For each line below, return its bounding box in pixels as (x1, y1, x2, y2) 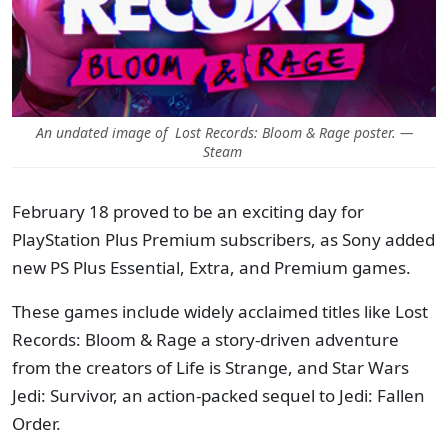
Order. (12, 412, 61, 435)
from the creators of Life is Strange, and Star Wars (12, 356, 409, 379)
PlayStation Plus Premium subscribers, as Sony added (12, 228, 435, 251)
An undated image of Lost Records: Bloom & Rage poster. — (35, 123, 413, 142)
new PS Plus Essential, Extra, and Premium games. (12, 256, 415, 279)
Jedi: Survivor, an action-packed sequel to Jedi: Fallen (12, 384, 425, 407)
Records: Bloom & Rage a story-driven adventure (12, 328, 399, 351)
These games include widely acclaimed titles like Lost (12, 300, 428, 323)
